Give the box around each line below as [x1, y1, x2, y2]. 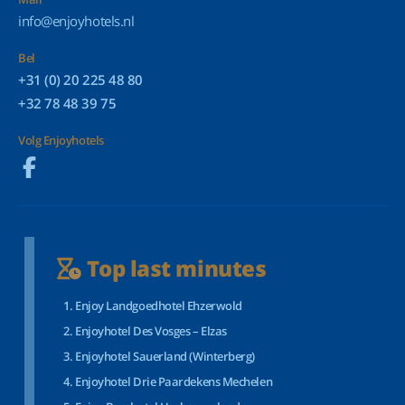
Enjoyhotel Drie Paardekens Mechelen [75, 373, 273, 390]
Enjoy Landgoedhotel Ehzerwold [75, 297, 242, 314]
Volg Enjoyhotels [18, 132, 104, 148]
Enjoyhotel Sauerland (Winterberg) [75, 348, 255, 364]
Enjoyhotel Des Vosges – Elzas [75, 323, 227, 339]
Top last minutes [81, 253, 267, 283]
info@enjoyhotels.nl [18, 12, 135, 30]
